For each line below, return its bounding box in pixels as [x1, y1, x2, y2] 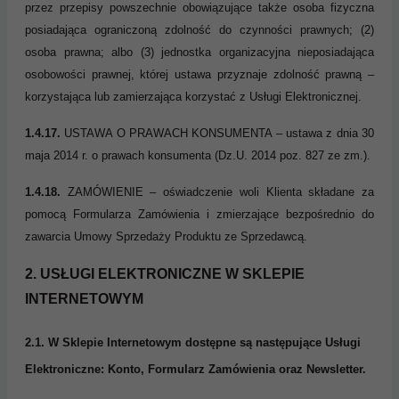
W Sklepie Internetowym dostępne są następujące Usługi [48, 335, 361, 349]
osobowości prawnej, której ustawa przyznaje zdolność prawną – [25, 67, 374, 81]
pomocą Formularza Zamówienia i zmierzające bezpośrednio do [25, 207, 374, 221]
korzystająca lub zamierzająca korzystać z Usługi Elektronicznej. [25, 89, 362, 103]
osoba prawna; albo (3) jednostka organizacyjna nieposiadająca [25, 45, 374, 59]
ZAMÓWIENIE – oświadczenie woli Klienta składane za [61, 184, 374, 199]
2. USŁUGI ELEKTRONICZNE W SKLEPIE [25, 265, 305, 281]
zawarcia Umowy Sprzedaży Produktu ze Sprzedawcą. [25, 229, 307, 243]
